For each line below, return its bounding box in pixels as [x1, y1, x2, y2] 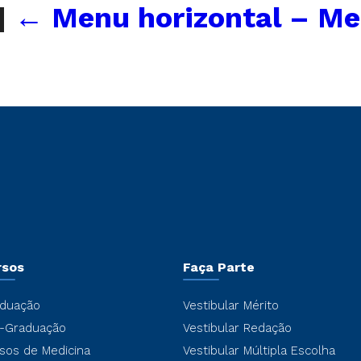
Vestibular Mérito [182, 298, 279, 313]
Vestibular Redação [182, 321, 292, 335]
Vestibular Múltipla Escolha [182, 343, 335, 358]
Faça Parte [182, 259, 255, 275]
